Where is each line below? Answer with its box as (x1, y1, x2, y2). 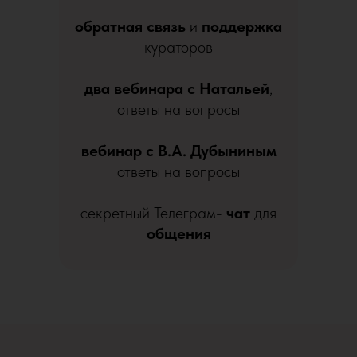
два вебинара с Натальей (84, 78, 269, 98)
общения (146, 223, 211, 243)
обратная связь (75, 16, 186, 36)
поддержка (202, 16, 282, 36)
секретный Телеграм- (80, 202, 226, 222)
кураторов (144, 37, 213, 57)
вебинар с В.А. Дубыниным (80, 140, 277, 160)
